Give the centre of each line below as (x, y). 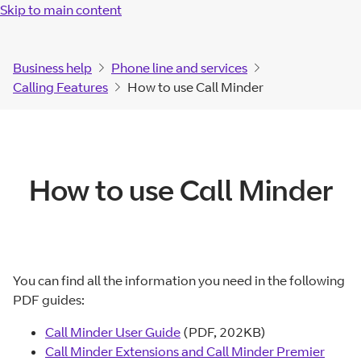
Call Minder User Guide (113, 332)
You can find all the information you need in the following (179, 280)
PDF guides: (49, 299)
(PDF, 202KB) (223, 332)
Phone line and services (179, 68)
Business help (52, 68)
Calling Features (60, 87)
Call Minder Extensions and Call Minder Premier (185, 351)
